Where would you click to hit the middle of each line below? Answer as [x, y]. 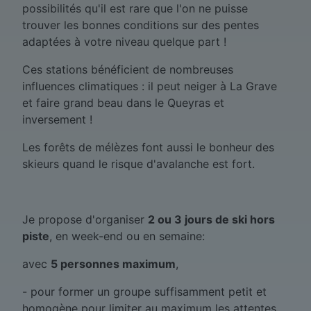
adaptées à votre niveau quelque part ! [124, 42]
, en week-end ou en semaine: [127, 236]
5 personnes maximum [113, 264]
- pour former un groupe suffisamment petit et [144, 292]
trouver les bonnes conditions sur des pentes [141, 25]
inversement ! [57, 120]
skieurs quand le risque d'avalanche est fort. [138, 164]
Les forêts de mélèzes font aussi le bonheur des [148, 148]
